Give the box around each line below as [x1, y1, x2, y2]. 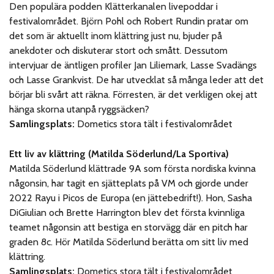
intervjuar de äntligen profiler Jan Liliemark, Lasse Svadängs [9, 59, 257, 71]
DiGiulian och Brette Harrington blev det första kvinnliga [9, 206, 245, 218]
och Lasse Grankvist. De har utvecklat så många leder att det [9, 73, 264, 86]
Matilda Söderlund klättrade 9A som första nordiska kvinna [9, 162, 256, 174]
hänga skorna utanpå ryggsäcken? [9, 103, 150, 115]
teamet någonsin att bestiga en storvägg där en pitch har [9, 221, 248, 233]
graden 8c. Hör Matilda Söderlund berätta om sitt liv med [9, 235, 249, 248]
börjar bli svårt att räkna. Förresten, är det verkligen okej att [9, 88, 258, 100]
